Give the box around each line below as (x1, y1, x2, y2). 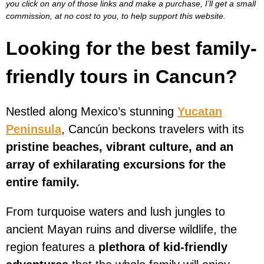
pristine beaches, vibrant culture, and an (6, 140, 233, 154)
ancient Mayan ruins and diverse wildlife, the (6, 223, 237, 236)
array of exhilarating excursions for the (6, 158, 226, 171)
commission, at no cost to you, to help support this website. (6, 11, 228, 21)
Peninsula (6, 123, 61, 136)
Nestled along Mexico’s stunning (6, 105, 177, 118)
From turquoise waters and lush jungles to (6, 205, 225, 219)
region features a (6, 240, 98, 254)
